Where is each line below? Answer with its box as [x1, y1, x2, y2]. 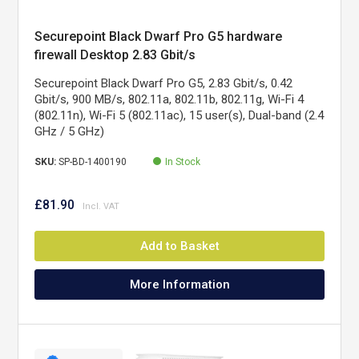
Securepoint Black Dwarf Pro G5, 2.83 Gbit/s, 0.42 [34, 76, 293, 91]
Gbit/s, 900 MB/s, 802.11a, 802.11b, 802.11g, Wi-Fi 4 [34, 92, 305, 107]
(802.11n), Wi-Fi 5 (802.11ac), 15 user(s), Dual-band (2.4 [34, 108, 325, 123]
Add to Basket [139, 239, 220, 253]
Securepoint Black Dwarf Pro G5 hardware [34, 29, 283, 44]
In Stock [165, 156, 201, 167]
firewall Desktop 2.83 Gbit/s [34, 47, 196, 63]
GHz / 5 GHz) [34, 124, 105, 139]
